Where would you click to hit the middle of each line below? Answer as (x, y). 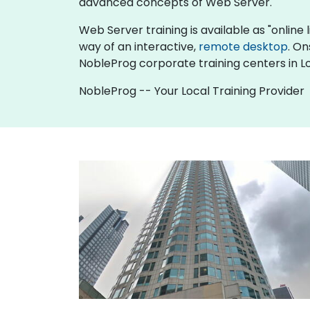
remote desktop (243, 46)
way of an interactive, (139, 46)
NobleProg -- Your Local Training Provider (192, 91)
